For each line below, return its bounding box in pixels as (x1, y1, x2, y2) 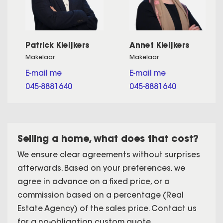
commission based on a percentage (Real (17, 190, 184, 200)
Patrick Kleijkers (25, 40, 90, 50)
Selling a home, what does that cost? (17, 132, 199, 144)
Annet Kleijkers (129, 40, 190, 50)
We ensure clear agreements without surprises (17, 149, 200, 159)
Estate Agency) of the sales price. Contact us (17, 203, 197, 213)
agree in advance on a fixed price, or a (17, 176, 170, 186)
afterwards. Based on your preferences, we (17, 163, 185, 173)
